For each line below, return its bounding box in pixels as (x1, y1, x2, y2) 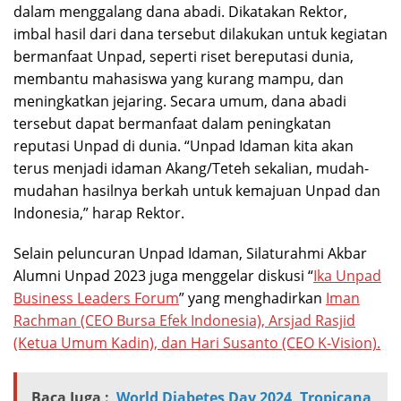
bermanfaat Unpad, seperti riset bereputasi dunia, (13, 47, 354, 67)
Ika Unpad (313, 266, 381, 286)
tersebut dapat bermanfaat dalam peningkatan (13, 114, 331, 134)
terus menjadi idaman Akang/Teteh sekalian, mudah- (13, 158, 369, 179)
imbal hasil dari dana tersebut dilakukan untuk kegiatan (13, 24, 388, 45)
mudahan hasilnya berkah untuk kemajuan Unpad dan (13, 181, 380, 201)
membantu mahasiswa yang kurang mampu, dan (13, 69, 344, 90)
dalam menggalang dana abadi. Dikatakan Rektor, (13, 2, 347, 22)
